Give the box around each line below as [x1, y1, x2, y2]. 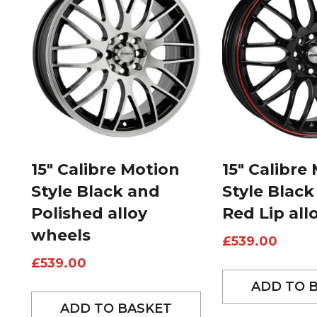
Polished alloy [31, 204, 147, 224]
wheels [31, 226, 91, 246]
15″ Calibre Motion [31, 160, 180, 180]
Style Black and [31, 182, 160, 202]
